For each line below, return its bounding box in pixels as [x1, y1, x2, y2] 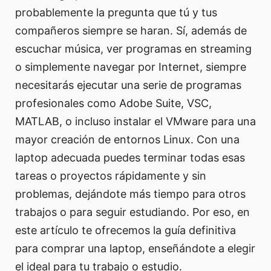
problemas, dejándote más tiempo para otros [15, 188, 246, 201]
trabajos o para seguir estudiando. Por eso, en [15, 206, 250, 219]
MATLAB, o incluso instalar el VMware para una [15, 115, 256, 128]
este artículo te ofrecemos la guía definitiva [15, 224, 236, 237]
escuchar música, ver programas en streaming [15, 42, 252, 56]
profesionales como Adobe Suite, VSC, [15, 97, 212, 110]
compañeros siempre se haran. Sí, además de [15, 24, 247, 38]
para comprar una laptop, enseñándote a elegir [15, 242, 255, 255]
